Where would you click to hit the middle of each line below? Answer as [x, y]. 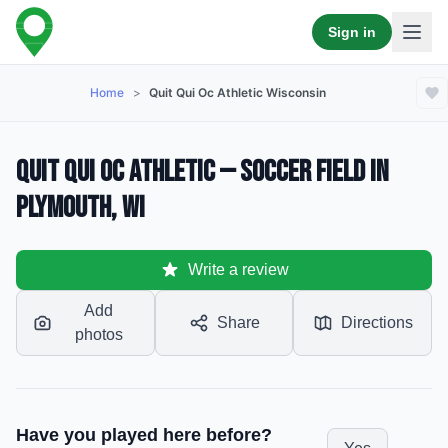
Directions [376, 322]
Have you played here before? [144, 435]
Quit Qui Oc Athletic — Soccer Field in [202, 172]
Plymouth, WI [80, 208]
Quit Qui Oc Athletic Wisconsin [238, 92]
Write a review [238, 269]
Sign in [352, 32]
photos [98, 334]
